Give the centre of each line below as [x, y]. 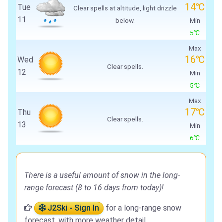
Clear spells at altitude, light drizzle [125, 8]
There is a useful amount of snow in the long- [102, 175]
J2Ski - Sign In [72, 208]
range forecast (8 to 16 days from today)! [94, 188]
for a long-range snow [142, 208]
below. [125, 21]
